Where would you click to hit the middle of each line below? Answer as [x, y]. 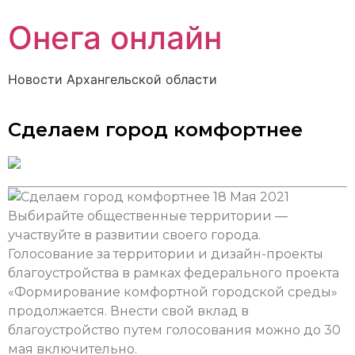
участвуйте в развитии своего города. [134, 235]
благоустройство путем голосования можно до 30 [174, 330]
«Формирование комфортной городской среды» [173, 292]
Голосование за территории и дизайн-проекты [166, 254]
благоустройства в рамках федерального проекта [174, 273]
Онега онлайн [115, 38]
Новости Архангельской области [113, 79]
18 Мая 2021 [251, 197]
